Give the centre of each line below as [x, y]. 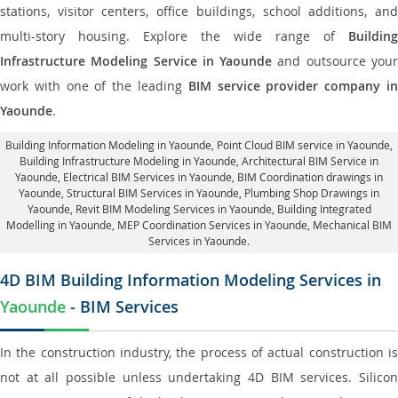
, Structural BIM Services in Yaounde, [153, 193]
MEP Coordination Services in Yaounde [212, 225]
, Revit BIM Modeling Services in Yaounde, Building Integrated [220, 209]
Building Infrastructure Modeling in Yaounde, [131, 161]
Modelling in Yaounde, [62, 225]
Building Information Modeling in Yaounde [108, 145]
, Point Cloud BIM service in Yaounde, [302, 145]
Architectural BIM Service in [310, 161]
